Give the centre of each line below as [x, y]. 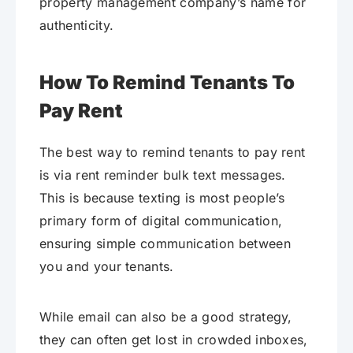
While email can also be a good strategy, [166, 317]
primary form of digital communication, [161, 221]
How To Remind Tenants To [167, 83]
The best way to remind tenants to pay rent [173, 152]
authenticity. [77, 26]
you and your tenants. [107, 267]
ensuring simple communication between [165, 244]
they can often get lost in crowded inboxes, [174, 340]
